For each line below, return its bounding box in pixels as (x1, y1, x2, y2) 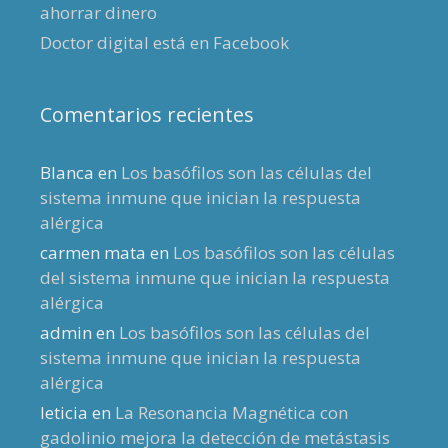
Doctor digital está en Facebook (40, 30, 289, 54)
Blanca (40, 160, 94, 184)
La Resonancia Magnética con (115, 400, 348, 424)
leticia (40, 400, 88, 424)
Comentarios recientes (40, 100, 254, 128)
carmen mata (40, 240, 146, 264)
